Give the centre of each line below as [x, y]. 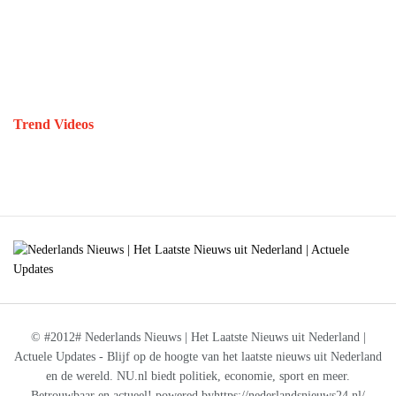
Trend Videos [53, 124]
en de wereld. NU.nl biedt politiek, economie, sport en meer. [198, 376]
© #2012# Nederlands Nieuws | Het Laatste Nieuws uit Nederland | [198, 337]
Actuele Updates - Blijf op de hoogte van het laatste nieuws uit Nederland [198, 356]
